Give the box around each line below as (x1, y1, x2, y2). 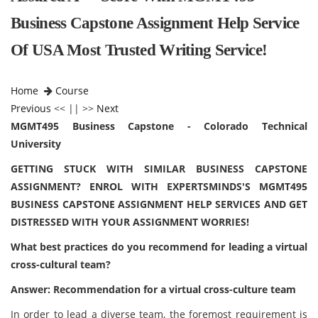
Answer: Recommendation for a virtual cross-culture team (11, 283, 296, 296)
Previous (11, 102, 51, 115)
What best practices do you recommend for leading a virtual (11, 240, 307, 253)
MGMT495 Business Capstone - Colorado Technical (11, 119, 307, 133)
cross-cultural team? (11, 258, 111, 271)
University (11, 137, 61, 150)
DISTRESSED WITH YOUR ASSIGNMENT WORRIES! (11, 215, 249, 229)
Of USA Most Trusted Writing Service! (11, 41, 268, 59)
